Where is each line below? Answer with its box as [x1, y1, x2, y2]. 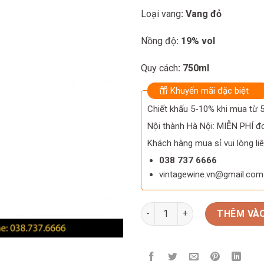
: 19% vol [176, 35, 215, 47]
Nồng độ [141, 35, 176, 47]
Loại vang [141, 8, 181, 20]
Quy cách [141, 62, 178, 74]
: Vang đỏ [181, 8, 222, 20]
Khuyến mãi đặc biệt [168, 85, 249, 96]
